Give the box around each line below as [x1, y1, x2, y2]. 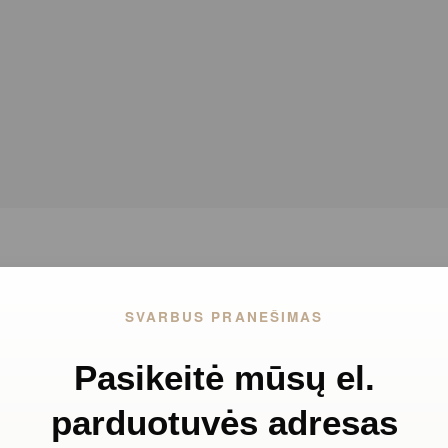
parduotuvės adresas [50, 403, 398, 443]
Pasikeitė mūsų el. [73, 358, 375, 398]
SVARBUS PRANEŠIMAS [125, 306, 323, 326]
